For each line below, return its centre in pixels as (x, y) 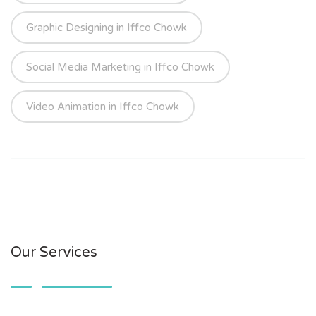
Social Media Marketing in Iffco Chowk (120, 67)
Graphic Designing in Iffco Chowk (107, 28)
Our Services (54, 253)
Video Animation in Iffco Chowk (103, 107)
